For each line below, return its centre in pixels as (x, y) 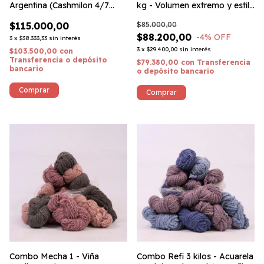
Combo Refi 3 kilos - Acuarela (195, 256)
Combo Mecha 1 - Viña (54, 256)
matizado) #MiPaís (47, 16)
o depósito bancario (175, 71)
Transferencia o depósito (58, 60)
